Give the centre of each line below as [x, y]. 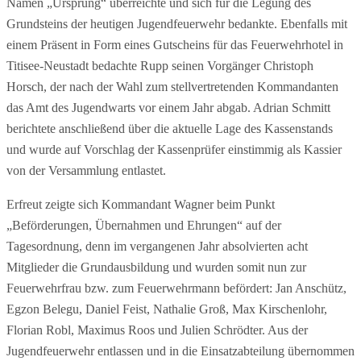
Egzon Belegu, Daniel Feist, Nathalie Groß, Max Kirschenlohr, [167, 309]
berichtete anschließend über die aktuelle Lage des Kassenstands [170, 129]
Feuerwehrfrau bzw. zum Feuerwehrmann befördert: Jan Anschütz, [176, 288]
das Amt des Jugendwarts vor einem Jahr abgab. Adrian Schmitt [168, 108]
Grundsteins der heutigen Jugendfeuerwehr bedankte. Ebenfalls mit [177, 24]
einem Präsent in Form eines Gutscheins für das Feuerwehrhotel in [175, 45]
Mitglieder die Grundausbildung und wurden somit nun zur [156, 268]
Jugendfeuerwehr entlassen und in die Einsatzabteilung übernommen [180, 351]
